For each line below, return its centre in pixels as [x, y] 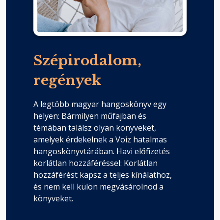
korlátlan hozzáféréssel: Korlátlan [96, 163]
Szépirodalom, [87, 61]
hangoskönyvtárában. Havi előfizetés [102, 151]
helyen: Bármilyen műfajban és [90, 116]
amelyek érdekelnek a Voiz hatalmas [100, 140]
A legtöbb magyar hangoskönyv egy [100, 104]
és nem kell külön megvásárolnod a [98, 187]
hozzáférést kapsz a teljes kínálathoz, [103, 175]
